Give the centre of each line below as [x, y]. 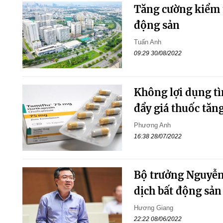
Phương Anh [152, 125]
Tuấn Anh [147, 42]
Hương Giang [153, 208]
